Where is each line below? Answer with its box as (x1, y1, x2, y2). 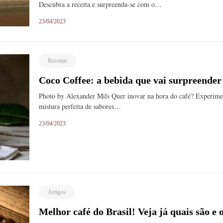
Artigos (48, 189, 66, 196)
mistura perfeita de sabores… (39, 101, 121, 111)
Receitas (48, 57, 68, 64)
